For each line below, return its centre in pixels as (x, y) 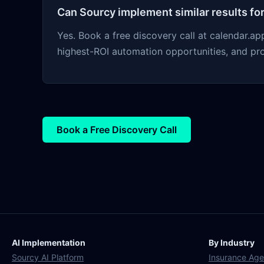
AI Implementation (49, 243)
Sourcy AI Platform (48, 258)
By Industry (232, 243)
